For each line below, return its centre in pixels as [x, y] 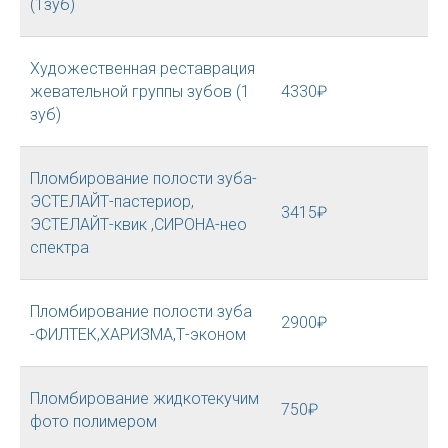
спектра [59, 247]
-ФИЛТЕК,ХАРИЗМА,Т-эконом [138, 334]
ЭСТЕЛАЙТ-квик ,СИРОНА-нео [138, 224]
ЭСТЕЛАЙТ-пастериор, [112, 201]
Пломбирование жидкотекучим [144, 398]
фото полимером [93, 421]
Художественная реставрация [142, 68]
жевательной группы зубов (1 [140, 91]
